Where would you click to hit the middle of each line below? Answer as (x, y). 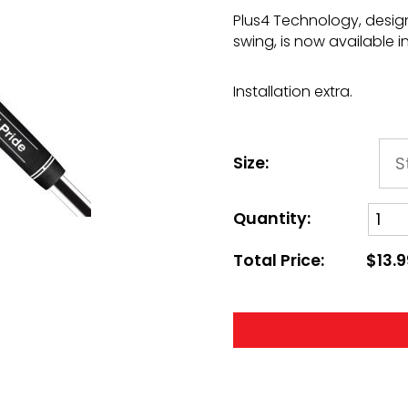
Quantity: (272, 219)
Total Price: (279, 260)
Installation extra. (293, 92)
